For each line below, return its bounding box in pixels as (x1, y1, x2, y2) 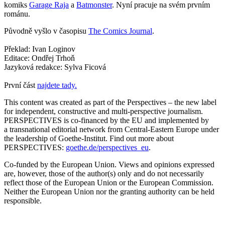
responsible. (4, 196, 42, 205)
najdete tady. (37, 80, 77, 89)
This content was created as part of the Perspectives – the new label (4, 97, 216, 106)
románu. (4, 9, 30, 18)
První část (4, 80, 37, 89)
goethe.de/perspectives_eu (66, 143, 149, 152)
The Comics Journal (88, 26, 152, 35)
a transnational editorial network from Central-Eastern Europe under (4, 125, 219, 134)
